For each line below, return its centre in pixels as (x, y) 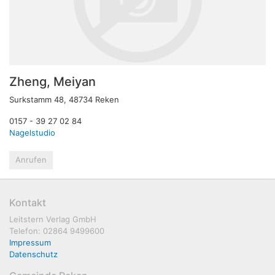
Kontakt (28, 202)
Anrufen (31, 159)
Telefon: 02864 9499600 (57, 230)
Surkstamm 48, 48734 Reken (64, 99)
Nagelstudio (32, 132)
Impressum (30, 242)
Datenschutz (33, 254)
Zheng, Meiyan (52, 81)
